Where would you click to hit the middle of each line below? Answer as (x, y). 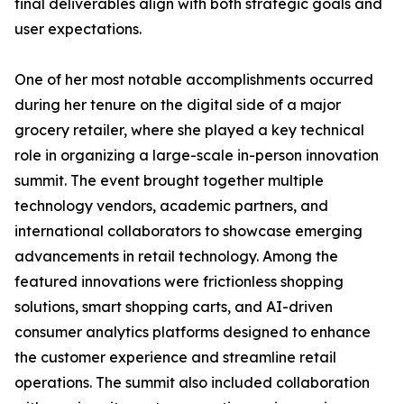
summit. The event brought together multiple (169, 180)
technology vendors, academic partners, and (171, 206)
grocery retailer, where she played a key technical (189, 130)
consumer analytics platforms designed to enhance (193, 332)
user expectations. (78, 29)
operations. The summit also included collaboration (192, 382)
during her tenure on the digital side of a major (178, 105)
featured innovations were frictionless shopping (179, 281)
